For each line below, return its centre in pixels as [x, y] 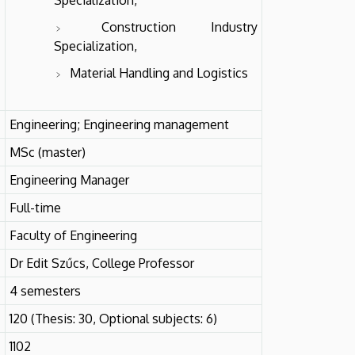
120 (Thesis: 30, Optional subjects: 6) [113, 318]
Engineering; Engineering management [119, 124]
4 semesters [45, 290]
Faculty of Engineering [73, 235]
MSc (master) [48, 152]
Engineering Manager [69, 179]
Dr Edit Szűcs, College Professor [102, 263]
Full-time [35, 207]
